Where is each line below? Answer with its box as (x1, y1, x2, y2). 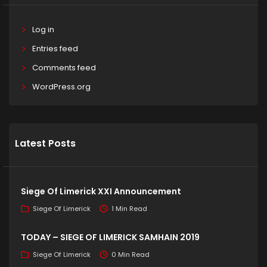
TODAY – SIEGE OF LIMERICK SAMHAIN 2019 (21, 231, 200, 243)
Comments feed (32, 62, 96, 73)
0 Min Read (111, 249, 150, 259)
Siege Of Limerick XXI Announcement (21, 185, 181, 197)
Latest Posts (15, 136, 76, 150)
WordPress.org (32, 81, 91, 92)
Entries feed (32, 43, 78, 54)
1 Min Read (111, 203, 147, 213)
